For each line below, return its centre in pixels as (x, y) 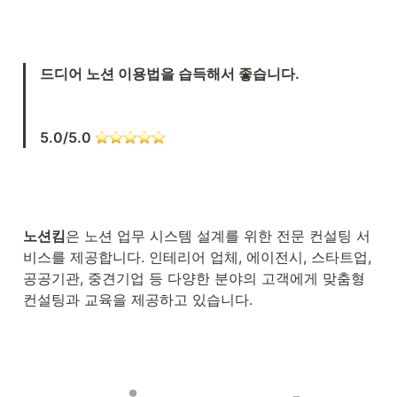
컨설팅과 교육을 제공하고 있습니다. (138, 300)
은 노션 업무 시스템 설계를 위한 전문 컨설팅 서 (218, 236)
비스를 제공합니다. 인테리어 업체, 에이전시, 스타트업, (197, 257)
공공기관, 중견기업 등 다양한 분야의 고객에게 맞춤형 (194, 279)
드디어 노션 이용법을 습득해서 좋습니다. (170, 74)
